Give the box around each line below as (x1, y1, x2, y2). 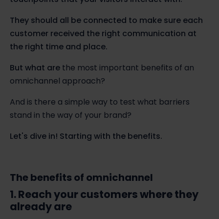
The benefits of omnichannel (10, 170, 153, 184)
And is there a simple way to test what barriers (10, 96, 190, 108)
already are (10, 199, 72, 214)
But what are (10, 62, 62, 73)
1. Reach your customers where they (10, 187, 198, 201)
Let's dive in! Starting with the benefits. (10, 130, 164, 142)
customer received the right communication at (10, 27, 197, 39)
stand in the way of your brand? (10, 109, 131, 121)
